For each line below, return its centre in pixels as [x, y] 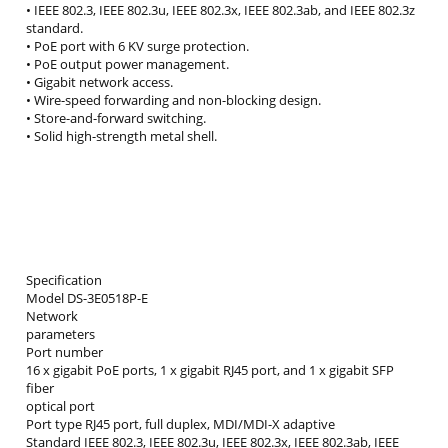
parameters [60, 334]
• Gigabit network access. [99, 82]
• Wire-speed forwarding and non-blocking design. [173, 100]
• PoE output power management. [127, 64]
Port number [64, 352]
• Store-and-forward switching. [116, 118]
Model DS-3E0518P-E [87, 298]
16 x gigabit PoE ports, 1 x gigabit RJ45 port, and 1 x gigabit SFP [210, 370]
